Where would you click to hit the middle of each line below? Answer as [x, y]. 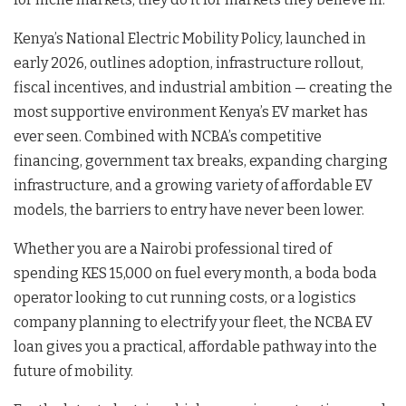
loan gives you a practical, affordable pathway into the [195, 347]
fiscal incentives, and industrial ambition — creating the [203, 88]
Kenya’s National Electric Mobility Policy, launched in [190, 39]
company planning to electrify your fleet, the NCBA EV [193, 323]
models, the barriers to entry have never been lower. [189, 210]
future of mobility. [73, 372]
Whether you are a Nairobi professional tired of [173, 249]
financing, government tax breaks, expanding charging [201, 161]
